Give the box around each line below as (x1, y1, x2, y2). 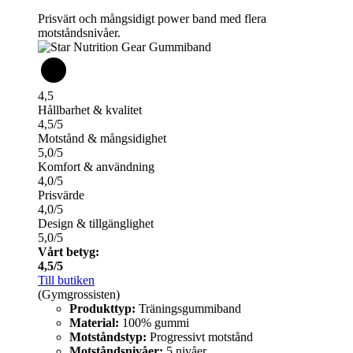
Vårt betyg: (38, 245, 99, 259)
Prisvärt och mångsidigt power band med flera (38, 12, 266, 26)
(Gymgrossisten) (38, 288, 120, 302)
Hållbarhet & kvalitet (38, 103, 142, 117)
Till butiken (38, 273, 95, 288)
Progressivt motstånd (147, 330, 253, 344)
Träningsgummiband (136, 302, 241, 316)
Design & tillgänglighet (38, 217, 154, 231)
